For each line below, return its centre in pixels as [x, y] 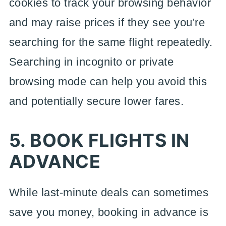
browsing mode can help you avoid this [108, 81]
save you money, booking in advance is [109, 212]
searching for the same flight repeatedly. [111, 42]
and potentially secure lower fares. [96, 101]
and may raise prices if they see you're [107, 22]
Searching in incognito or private [91, 62]
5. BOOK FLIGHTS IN [99, 140]
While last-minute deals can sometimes [109, 192]
